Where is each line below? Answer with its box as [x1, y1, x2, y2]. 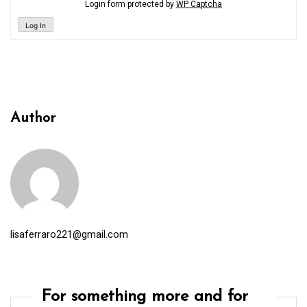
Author [10, 110, 56, 125]
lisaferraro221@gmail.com [10, 228, 128, 241]
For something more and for [42, 288, 248, 305]
